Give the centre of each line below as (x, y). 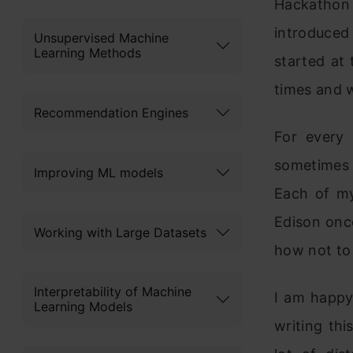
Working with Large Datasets (120, 232)
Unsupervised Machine (101, 38)
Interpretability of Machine (113, 292)
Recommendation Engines (111, 112)
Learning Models (83, 307)
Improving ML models (98, 172)
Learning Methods (87, 53)
